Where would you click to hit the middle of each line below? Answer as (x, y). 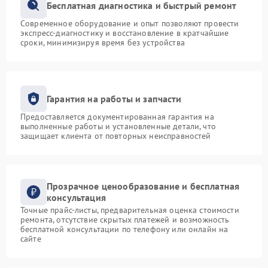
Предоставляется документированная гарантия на (117, 117)
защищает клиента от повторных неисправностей (116, 136)
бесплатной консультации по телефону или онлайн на (124, 229)
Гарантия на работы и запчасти (114, 98)
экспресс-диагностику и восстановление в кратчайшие (125, 33)
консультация (76, 198)
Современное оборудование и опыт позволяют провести (130, 24)
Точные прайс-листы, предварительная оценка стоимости (130, 210)
